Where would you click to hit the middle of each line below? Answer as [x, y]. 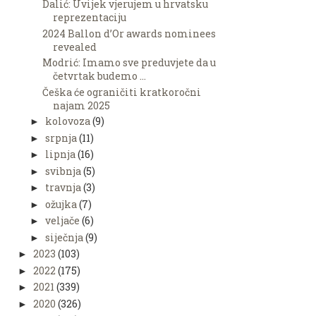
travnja [63, 188]
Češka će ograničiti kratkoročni [121, 92]
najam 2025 [81, 105]
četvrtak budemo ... [99, 76]
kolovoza [67, 121]
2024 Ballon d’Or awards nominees [129, 33]
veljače [62, 221]
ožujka [61, 204]
